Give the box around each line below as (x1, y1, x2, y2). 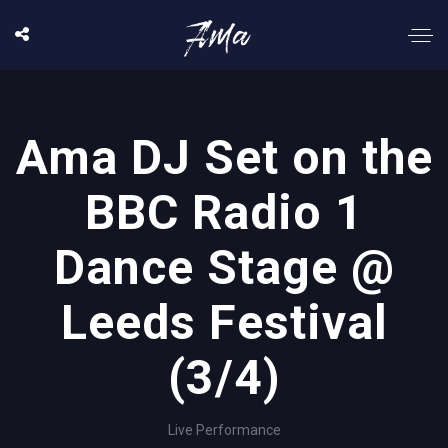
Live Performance (167, 422, 281, 438)
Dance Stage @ (53, 239, 395, 296)
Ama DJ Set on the (16, 129, 433, 186)
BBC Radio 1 (84, 184, 364, 241)
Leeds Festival (60, 294, 388, 351)
